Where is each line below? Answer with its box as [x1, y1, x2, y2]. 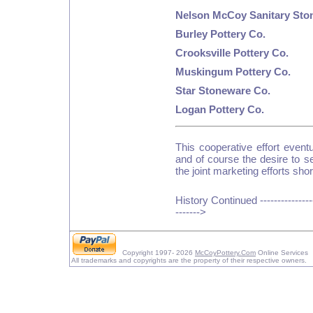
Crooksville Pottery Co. [175, 47, 289, 59]
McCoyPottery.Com [195, 249, 256, 256]
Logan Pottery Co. [175, 103, 264, 115]
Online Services [256, 249, 308, 256]
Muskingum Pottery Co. [175, 66, 291, 78]
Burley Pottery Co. [175, 28, 265, 40]
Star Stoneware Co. [175, 85, 270, 96]
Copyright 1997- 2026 [118, 249, 195, 256]
